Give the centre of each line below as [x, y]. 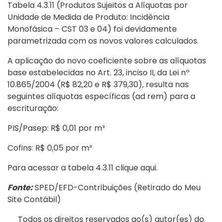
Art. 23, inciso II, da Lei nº [144, 73]
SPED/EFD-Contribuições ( [85, 188]
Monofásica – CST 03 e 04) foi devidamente [92, 29]
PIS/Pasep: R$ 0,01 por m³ [56, 128]
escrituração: [33, 109]
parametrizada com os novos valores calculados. [103, 41]
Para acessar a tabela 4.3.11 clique [74, 168]
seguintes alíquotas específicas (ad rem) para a [101, 97]
